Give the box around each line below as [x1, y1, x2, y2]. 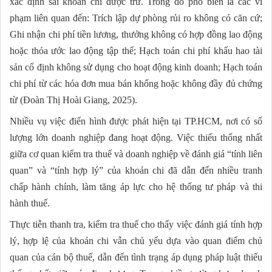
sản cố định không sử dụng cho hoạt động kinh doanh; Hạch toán [10, 62, 262, 73]
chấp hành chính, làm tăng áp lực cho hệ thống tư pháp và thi [10, 182, 262, 192]
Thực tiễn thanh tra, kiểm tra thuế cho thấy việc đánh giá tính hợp [10, 219, 262, 230]
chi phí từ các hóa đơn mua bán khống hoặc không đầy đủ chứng [10, 78, 262, 89]
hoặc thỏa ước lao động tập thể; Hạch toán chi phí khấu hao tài [10, 46, 262, 56]
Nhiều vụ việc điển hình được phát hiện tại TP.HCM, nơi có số [10, 116, 262, 127]
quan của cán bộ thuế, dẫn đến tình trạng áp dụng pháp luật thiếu [10, 252, 262, 263]
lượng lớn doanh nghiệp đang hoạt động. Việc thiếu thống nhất [10, 132, 262, 143]
